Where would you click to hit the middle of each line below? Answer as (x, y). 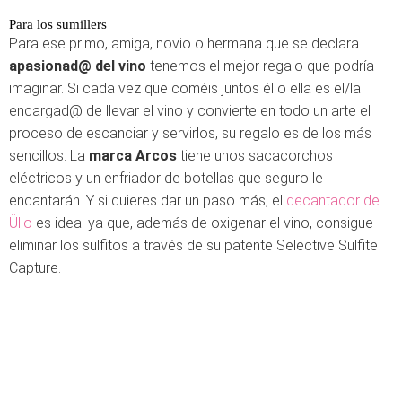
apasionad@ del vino (78, 66)
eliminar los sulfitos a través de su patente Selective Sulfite (193, 245)
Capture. (35, 268)
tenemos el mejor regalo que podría (260, 66)
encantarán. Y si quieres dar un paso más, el (148, 201)
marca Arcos (131, 156)
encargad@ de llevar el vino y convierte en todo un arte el (190, 111)
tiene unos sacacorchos (255, 156)
